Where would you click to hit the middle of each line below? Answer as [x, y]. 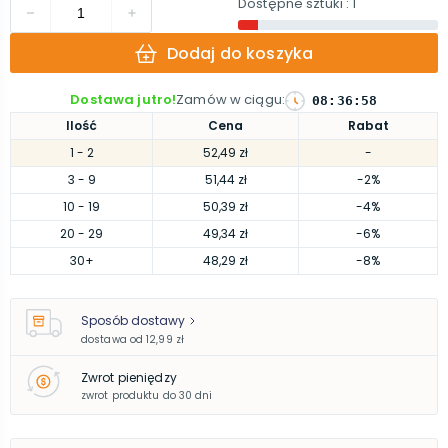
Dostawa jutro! [123, 99]
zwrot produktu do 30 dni [147, 395]
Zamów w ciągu [229, 99]
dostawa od [112, 339]
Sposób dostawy [133, 320]
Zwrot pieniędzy [129, 377]
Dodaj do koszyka [240, 53]
